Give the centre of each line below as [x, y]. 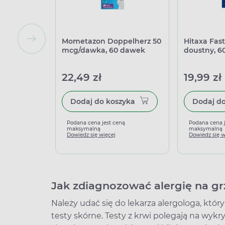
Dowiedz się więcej [91, 135]
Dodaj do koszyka [121, 101]
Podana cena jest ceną [96, 123]
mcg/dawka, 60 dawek [103, 50]
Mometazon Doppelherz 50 [111, 41]
